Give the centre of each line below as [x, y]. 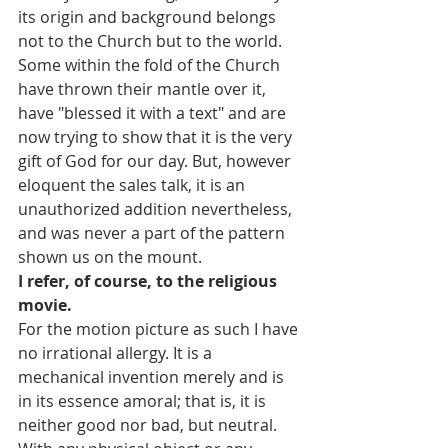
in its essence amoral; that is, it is [144, 401]
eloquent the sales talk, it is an [133, 185]
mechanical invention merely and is [153, 377]
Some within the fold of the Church [151, 65]
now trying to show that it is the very [157, 137]
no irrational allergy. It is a [117, 353]
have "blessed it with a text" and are [154, 113]
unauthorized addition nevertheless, [157, 209]
